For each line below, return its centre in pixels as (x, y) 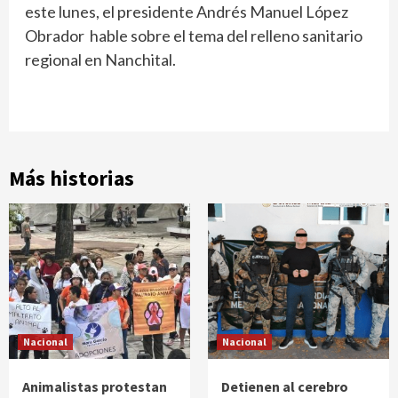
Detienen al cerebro (285, 387)
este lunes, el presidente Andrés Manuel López (187, 12)
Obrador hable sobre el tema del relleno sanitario (194, 36)
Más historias (72, 179)
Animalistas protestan (95, 387)
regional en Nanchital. (100, 60)
